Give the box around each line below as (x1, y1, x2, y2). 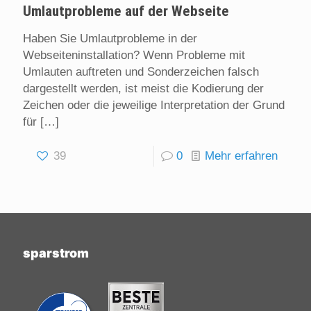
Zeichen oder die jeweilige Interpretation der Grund (23, 99, 285, 112)
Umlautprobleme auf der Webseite (23, 3, 229, 20)
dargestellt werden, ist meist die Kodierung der (23, 82, 264, 96)
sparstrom (23, 246, 89, 261)
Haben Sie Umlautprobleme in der (23, 32, 197, 46)
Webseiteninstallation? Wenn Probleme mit (23, 49, 245, 62)
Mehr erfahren (205, 149, 278, 163)
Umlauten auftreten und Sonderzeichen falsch (23, 65, 259, 79)
